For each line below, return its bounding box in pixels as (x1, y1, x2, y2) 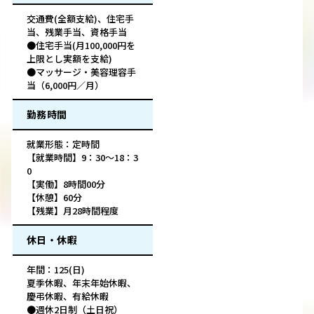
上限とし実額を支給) (27, 52, 112, 66)
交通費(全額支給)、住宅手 (27, 12, 134, 26)
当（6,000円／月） (27, 78, 104, 93)
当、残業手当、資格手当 (27, 25, 127, 39)
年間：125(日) (27, 263, 85, 277)
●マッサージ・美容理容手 (27, 65, 136, 79)
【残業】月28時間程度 (27, 204, 118, 218)
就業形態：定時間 (27, 137, 100, 151)
